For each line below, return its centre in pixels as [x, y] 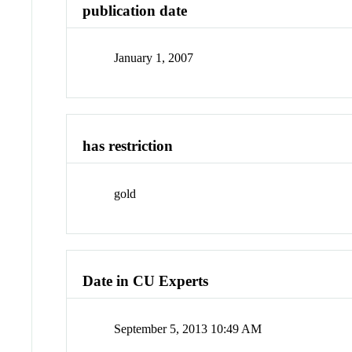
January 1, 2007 [154, 58]
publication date [135, 10]
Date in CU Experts [146, 281]
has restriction [128, 146]
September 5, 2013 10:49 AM [188, 329]
